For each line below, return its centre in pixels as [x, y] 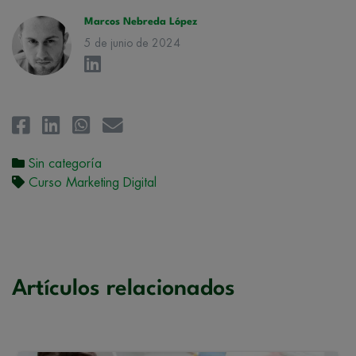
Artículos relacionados [124, 289]
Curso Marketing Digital [93, 182]
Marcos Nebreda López [141, 21]
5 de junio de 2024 [132, 43]
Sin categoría [65, 163]
